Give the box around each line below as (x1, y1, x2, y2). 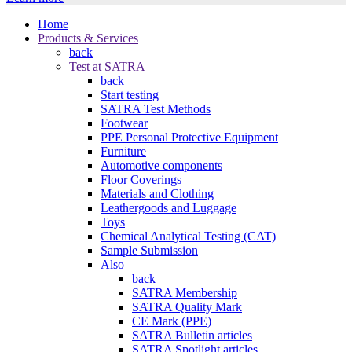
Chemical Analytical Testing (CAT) (101, 229, 276, 243)
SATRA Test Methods (101, 101, 211, 115)
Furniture (101, 144, 146, 158)
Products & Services (38, 31, 138, 45)
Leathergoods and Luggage (101, 200, 236, 214)
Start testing (101, 87, 159, 101)
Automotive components (101, 158, 222, 172)
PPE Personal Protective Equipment (101, 130, 278, 144)
